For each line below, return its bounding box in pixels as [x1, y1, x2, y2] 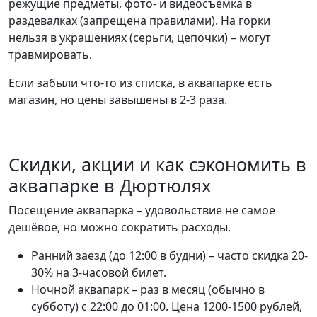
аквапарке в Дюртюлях [8, 173, 211, 197]
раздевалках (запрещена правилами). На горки [8, 13, 270, 28]
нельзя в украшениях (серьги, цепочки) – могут [8, 30, 271, 45]
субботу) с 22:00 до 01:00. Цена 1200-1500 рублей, [31, 299, 302, 314]
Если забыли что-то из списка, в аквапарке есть [8, 75, 272, 91]
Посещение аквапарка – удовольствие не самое [8, 202, 275, 218]
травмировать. [8, 47, 92, 62]
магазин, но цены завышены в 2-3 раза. [8, 92, 227, 108]
